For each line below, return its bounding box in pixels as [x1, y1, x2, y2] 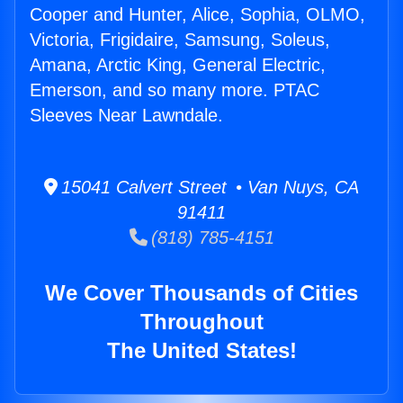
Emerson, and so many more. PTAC [30, 80, 319, 101]
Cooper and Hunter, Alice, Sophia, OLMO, [30, 4, 365, 25]
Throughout [139, 309, 264, 335]
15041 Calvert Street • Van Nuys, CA [58, 177, 359, 198]
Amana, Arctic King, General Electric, [30, 55, 326, 76]
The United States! [106, 338, 297, 363]
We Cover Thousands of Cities [45, 281, 358, 306]
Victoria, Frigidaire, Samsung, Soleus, [30, 30, 330, 50]
